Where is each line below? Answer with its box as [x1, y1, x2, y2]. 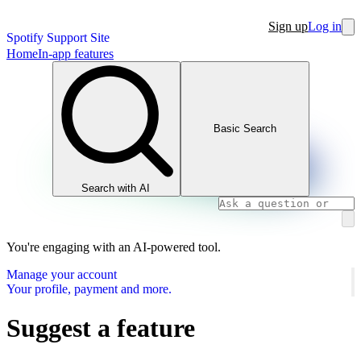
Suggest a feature [6, 313, 195, 342]
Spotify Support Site [6, 31, 110, 44]
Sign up [268, 19, 308, 33]
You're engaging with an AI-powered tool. [6, 239, 221, 254]
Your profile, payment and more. [6, 281, 172, 296]
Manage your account [6, 267, 117, 281]
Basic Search [213, 122, 276, 135]
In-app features [38, 47, 114, 60]
